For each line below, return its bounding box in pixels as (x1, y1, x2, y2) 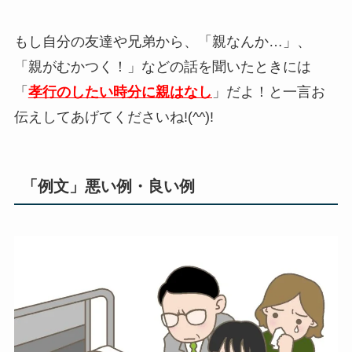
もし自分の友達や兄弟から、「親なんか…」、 (13, 33, 311, 49)
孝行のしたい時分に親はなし (27, 83, 212, 100)
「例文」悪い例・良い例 (21, 178, 195, 196)
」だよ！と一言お (211, 83, 325, 100)
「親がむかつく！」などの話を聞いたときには (13, 58, 311, 75)
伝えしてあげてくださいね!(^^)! (13, 108, 214, 125)
